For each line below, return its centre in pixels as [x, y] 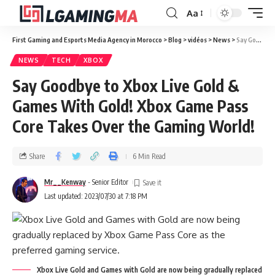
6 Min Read [149, 156]
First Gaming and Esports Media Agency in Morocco [87, 40]
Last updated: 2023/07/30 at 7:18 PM [96, 196]
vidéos [197, 40]
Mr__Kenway [65, 182]
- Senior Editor [107, 182]
